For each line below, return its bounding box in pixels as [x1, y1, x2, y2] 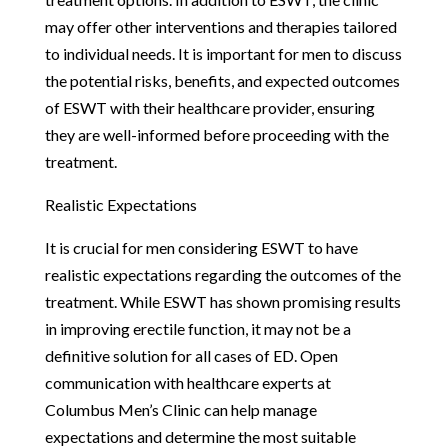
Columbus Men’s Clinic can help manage [44, 399, 317, 419]
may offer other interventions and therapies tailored [44, 16, 397, 36]
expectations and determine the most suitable [44, 426, 356, 446]
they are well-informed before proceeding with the [44, 124, 389, 144]
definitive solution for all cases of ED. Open [44, 345, 338, 365]
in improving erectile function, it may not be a [44, 318, 351, 338]
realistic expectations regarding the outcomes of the [44, 264, 401, 284]
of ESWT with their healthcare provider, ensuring [44, 97, 375, 117]
